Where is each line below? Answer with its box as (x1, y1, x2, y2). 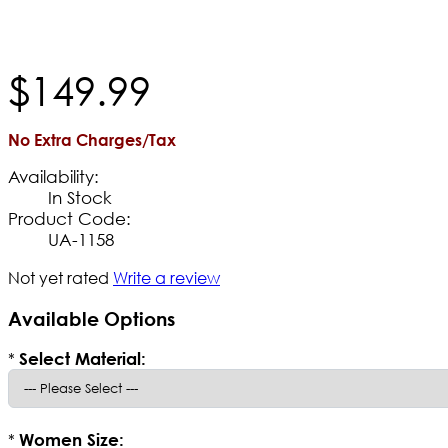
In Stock (48, 186, 112, 208)
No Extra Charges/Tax (8, 129, 176, 149)
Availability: (8, 165, 99, 187)
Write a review (113, 266, 220, 288)
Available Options (8, 306, 175, 330)
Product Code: (8, 207, 131, 229)
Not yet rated (8, 266, 109, 288)
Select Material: (19, 349, 146, 369)
